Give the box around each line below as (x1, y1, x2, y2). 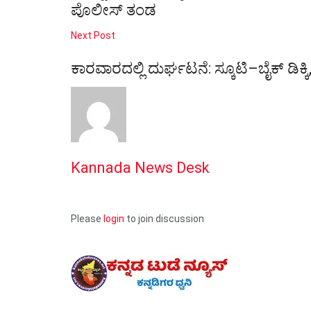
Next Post (71, 30, 115, 42)
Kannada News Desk (71, 159, 210, 177)
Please (71, 212, 103, 224)
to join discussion (124, 212, 204, 224)
